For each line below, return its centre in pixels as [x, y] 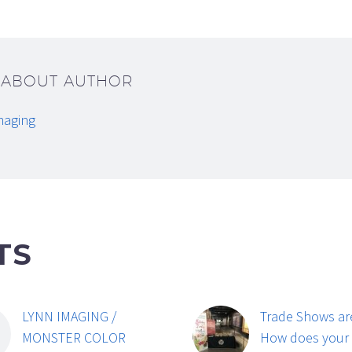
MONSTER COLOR [74, 338]
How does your [304, 338]
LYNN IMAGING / [69, 317]
